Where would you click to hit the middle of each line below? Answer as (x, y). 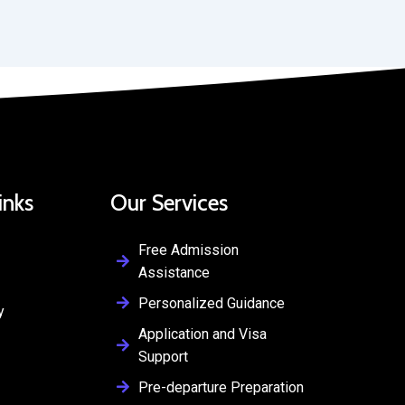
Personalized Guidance (212, 303)
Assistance (174, 272)
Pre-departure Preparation (221, 387)
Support (164, 356)
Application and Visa (203, 334)
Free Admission (189, 250)
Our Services (170, 202)
